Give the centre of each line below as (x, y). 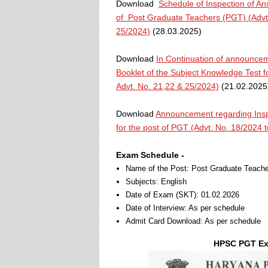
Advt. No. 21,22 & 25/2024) (167, 86)
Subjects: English (156, 182)
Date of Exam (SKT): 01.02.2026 (182, 195)
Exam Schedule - (150, 155)
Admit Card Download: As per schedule (193, 221)
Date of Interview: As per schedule (185, 208)
